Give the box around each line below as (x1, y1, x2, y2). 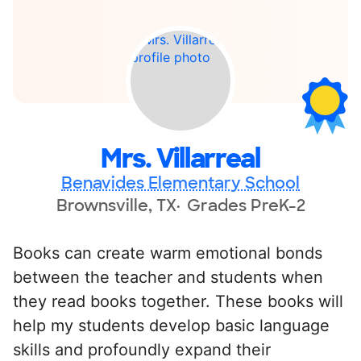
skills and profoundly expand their (13, 339, 271, 359)
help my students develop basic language (13, 315, 330, 335)
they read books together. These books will (13, 291, 343, 311)
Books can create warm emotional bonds (13, 243, 322, 263)
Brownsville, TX (56, 194, 176, 216)
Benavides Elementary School (61, 172, 300, 193)
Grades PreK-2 (186, 194, 305, 216)
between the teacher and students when (13, 267, 323, 287)
